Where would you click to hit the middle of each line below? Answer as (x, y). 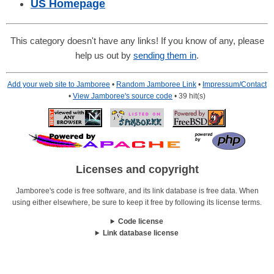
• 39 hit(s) (189, 96)
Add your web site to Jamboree (59, 85)
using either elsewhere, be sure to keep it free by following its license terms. (137, 202)
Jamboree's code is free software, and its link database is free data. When (137, 191)
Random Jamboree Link (156, 85)
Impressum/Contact (235, 85)
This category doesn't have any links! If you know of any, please (137, 41)
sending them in (165, 56)
